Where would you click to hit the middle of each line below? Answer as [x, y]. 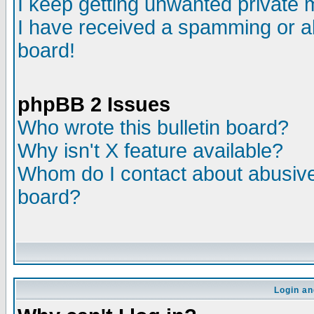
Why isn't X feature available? [150, 151]
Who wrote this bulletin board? [153, 128]
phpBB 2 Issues [94, 104]
